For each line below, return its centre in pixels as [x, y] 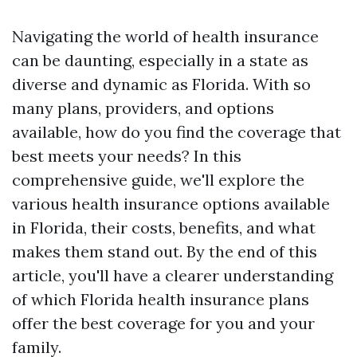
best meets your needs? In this [127, 156]
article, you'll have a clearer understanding [173, 275]
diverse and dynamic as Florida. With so [161, 84]
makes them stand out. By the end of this [165, 251]
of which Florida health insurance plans [161, 299]
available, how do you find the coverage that [177, 132]
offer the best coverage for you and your [163, 323]
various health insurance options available [171, 204]
